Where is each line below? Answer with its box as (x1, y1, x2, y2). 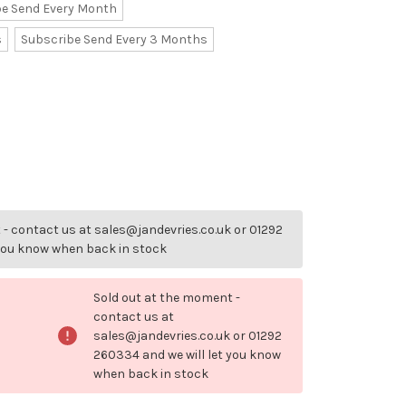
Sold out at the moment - (93, 290, 240, 306)
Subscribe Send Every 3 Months (20, 32, 208, 48)
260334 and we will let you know (93, 347, 281, 363)
